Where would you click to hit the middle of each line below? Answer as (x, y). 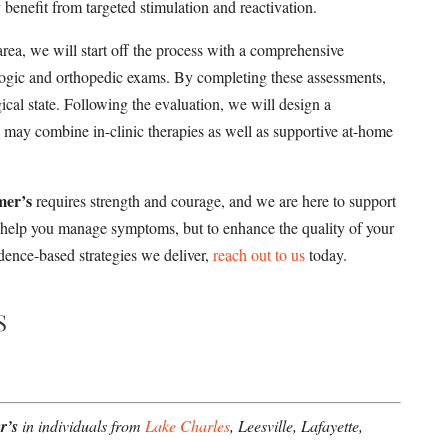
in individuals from (82, 425)
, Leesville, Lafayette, (297, 425)
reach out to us (259, 254)
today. (326, 254)
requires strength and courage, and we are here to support (214, 200)
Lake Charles (188, 425)
